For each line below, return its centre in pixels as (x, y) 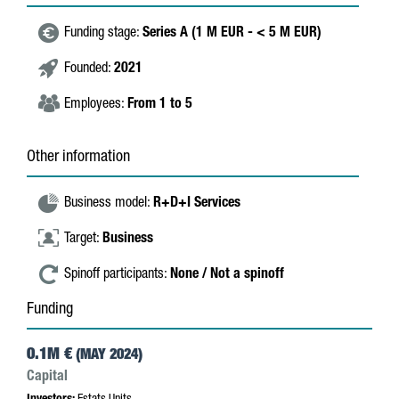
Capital (47, 378)
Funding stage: (103, 34)
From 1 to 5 (160, 105)
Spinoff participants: (117, 275)
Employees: (96, 105)
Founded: (89, 69)
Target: (83, 240)
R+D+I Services (197, 204)
